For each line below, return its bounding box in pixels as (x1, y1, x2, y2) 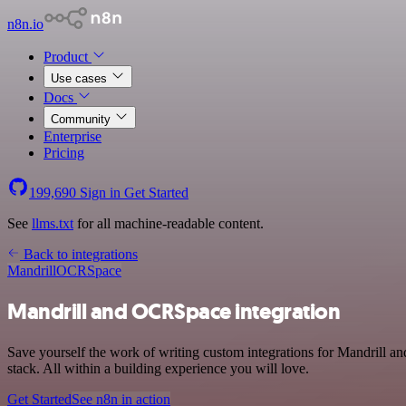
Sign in (76, 185, 124, 200)
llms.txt (32, 216, 73, 231)
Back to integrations (20, 246, 138, 262)
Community (51, 112, 114, 126)
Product (43, 49, 92, 64)
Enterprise (43, 129, 101, 144)
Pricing (43, 145, 84, 160)
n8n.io (7, 16, 43, 32)
